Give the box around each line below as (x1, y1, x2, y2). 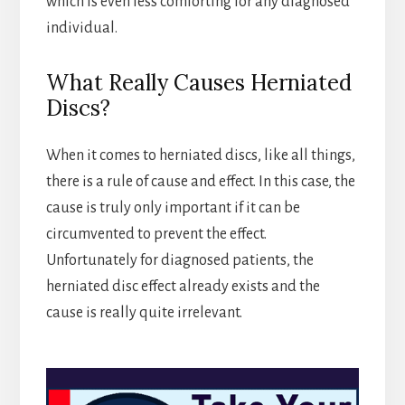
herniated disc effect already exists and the (45, 278, 320, 295)
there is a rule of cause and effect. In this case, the (45, 173, 355, 190)
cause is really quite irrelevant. (45, 304, 242, 321)
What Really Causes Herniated (45, 68, 352, 97)
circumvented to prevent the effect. (45, 225, 267, 242)
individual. (45, 19, 118, 36)
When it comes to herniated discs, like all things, (45, 146, 355, 164)
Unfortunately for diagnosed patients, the (45, 251, 314, 268)
